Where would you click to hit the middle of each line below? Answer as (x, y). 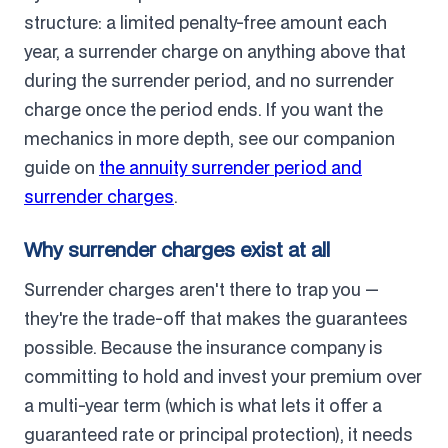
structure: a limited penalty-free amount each (205, 22)
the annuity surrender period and (230, 167)
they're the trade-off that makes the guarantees (216, 318)
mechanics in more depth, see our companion (209, 138)
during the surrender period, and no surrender (209, 80)
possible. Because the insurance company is (203, 347)
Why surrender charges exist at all (177, 249)
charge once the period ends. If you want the (203, 109)
